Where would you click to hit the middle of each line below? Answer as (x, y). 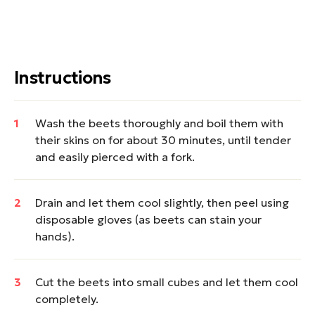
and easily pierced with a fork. (115, 157)
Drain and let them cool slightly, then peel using (162, 202)
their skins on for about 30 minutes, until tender (163, 140)
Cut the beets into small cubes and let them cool (167, 282)
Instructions (63, 78)
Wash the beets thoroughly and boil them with (159, 123)
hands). (55, 236)
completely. (67, 299)
